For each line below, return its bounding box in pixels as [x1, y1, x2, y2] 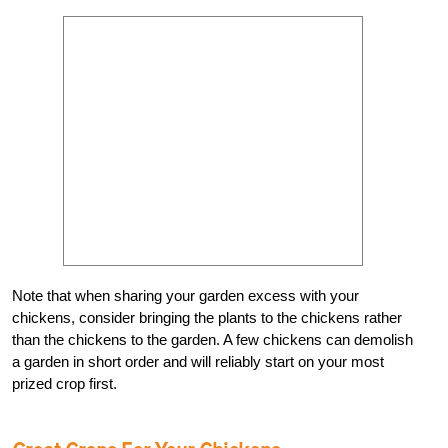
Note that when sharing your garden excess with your [12, 287, 359, 305]
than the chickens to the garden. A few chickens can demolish [12, 331, 413, 349]
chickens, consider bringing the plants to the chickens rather [12, 309, 402, 327]
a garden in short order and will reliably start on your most [12, 353, 384, 371]
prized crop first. [12, 375, 117, 393]
